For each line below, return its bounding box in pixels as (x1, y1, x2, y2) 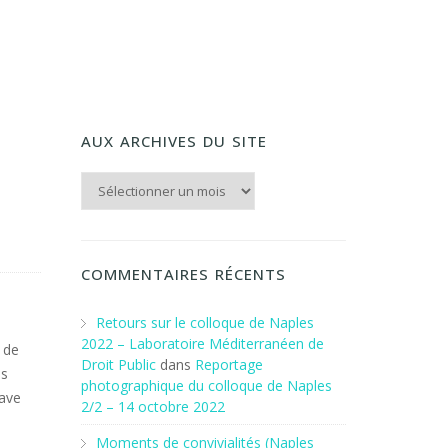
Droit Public (81, 355, 156, 374)
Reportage (195, 355, 263, 374)
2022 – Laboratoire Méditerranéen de (81, 334, 324, 353)
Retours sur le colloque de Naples (96, 313, 314, 332)
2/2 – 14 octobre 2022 (81, 397, 225, 416)
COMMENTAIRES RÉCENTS (81, 264, 286, 284)
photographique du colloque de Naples (81, 376, 332, 395)
